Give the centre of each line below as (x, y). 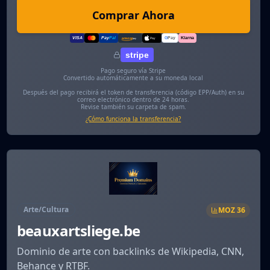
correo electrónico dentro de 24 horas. (133, 100)
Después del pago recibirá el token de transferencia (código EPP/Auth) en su (133, 93)
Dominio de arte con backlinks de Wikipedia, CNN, (130, 251)
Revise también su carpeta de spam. (133, 107)
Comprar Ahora (133, 15)
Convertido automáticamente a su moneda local (133, 78)
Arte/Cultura (46, 209)
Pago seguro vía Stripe (133, 71)
